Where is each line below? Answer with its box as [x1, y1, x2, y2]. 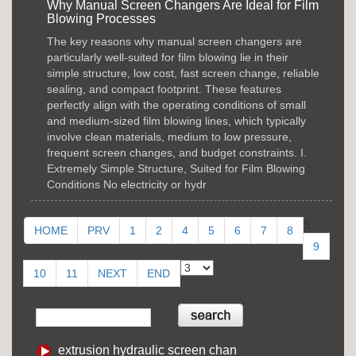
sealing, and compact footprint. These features [47, 82, 281, 95]
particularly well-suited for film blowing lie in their [47, 50, 288, 64]
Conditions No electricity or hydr [47, 177, 207, 191]
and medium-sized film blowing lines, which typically [47, 114, 306, 127]
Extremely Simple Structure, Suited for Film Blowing [47, 161, 305, 175]
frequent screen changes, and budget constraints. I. [47, 145, 307, 159]
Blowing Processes [47, 11, 156, 25]
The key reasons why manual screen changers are [47, 34, 302, 48]
